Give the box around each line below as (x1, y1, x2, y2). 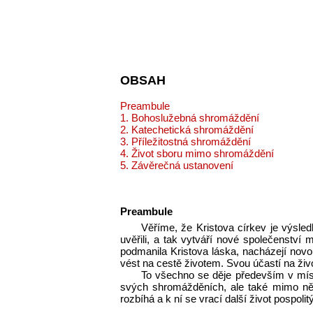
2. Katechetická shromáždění (120, 124, 254, 136)
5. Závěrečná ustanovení (120, 159, 233, 172)
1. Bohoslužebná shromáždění (120, 112, 259, 124)
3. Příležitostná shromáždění (120, 136, 251, 148)
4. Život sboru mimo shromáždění (120, 147, 274, 160)
